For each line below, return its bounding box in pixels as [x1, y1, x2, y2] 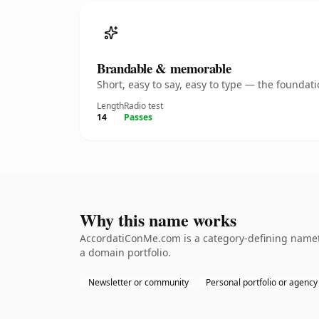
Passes [124, 111, 152, 123]
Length [97, 100, 124, 112]
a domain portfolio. [80, 246, 171, 259]
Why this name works [80, 207, 236, 232]
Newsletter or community [88, 276, 189, 288]
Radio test [124, 100, 163, 112]
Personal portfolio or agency [206, 276, 318, 288]
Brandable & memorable [97, 58, 231, 78]
